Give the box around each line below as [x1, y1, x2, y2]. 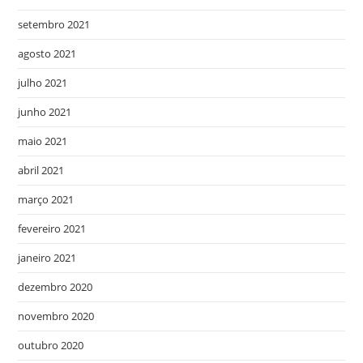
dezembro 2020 [18, 279, 93, 294]
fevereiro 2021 [18, 220, 87, 236]
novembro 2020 [18, 308, 95, 323]
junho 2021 [18, 104, 72, 119]
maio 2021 [18, 133, 68, 148]
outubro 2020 [18, 337, 84, 352]
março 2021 [18, 191, 75, 207]
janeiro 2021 [18, 250, 77, 265]
